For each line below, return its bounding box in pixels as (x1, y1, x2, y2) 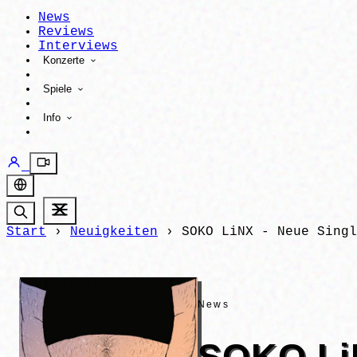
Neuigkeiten (70, 225, 158, 239)
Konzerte (43, 54, 88, 66)
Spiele (43, 83, 75, 95)
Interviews (38, 39, 118, 53)
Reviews (38, 25, 94, 39)
